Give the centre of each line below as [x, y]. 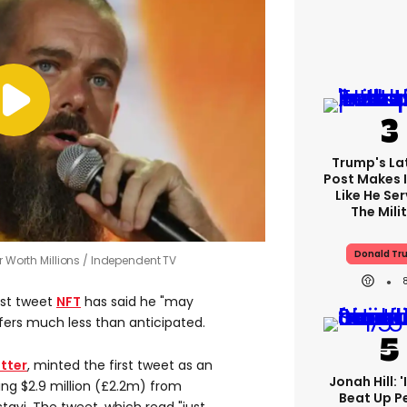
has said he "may [137, 302]
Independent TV [134, 261]
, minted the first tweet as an [120, 366]
